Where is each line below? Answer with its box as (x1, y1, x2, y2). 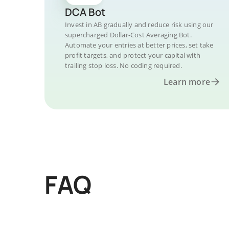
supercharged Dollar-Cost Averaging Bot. (65, 30, 192, 39)
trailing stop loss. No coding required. (65, 61, 182, 70)
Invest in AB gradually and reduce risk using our (65, 20, 214, 29)
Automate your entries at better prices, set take (65, 40, 214, 50)
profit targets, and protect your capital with (65, 51, 200, 60)
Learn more (164, 76, 210, 87)
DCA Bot (65, 5, 105, 19)
